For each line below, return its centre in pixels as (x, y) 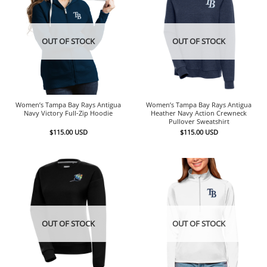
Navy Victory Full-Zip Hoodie (68, 113)
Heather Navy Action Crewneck (199, 113)
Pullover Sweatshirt (199, 121)
